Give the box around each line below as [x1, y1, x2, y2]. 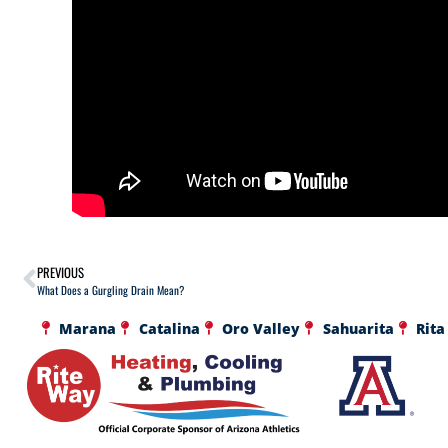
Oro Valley [222, 318, 301, 338]
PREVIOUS [37, 262, 84, 282]
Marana [59, 318, 117, 338]
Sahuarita [322, 318, 394, 338]
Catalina [138, 318, 200, 338]
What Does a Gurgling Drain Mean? [37, 281, 184, 298]
